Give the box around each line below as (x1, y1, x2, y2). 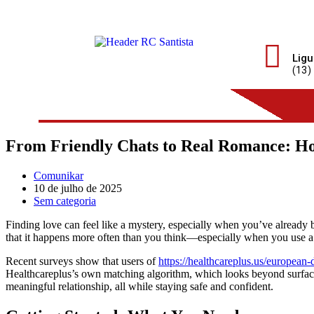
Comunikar (34, 169, 83, 182)
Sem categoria (34, 194, 96, 207)
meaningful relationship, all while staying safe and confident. (6, 280, 273, 292)
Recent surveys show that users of (6, 254, 158, 267)
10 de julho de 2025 (34, 182, 122, 194)
